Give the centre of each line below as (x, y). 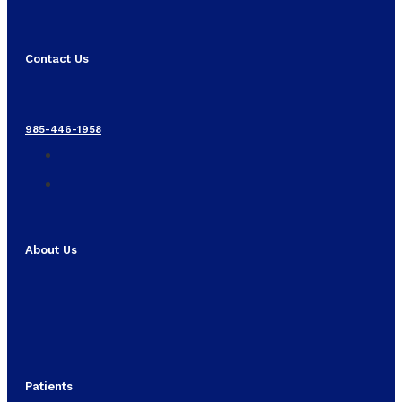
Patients (49, 386)
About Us (51, 250)
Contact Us (57, 59)
